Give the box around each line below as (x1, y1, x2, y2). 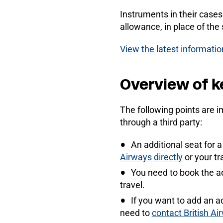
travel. (119, 179, 145, 190)
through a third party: (119, 116, 202, 127)
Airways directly (119, 151, 183, 162)
